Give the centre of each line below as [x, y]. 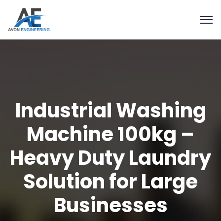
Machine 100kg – [110, 134]
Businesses [110, 205]
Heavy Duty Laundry [110, 158]
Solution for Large [110, 182]
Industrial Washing [110, 110]
